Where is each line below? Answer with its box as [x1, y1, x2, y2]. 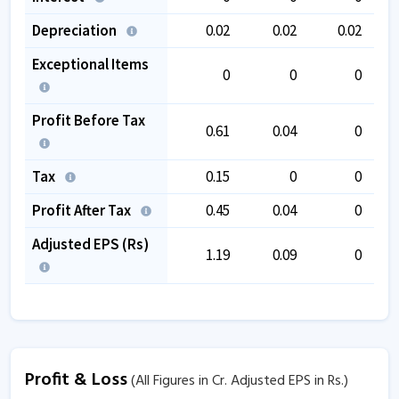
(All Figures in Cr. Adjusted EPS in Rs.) [127, 369, 348, 393]
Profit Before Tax [32, 110, 145, 130]
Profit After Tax [32, 199, 134, 220]
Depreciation [32, 20, 119, 40]
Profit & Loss [25, 365, 127, 395]
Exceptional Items [32, 53, 149, 74]
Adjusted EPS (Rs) [32, 233, 149, 254]
